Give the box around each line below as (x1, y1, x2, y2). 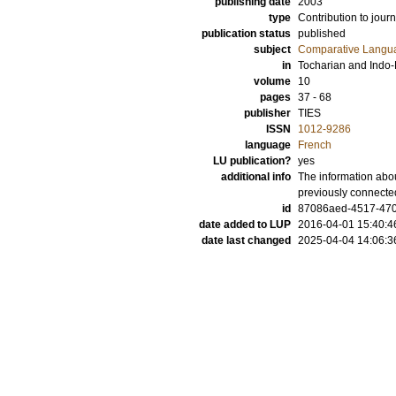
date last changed (202, 234, 291, 247)
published (298, 27, 346, 40)
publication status (202, 27, 291, 40)
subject (254, 43, 291, 56)
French (298, 139, 331, 151)
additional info (221, 171, 291, 183)
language (245, 139, 291, 151)
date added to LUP (199, 218, 291, 231)
